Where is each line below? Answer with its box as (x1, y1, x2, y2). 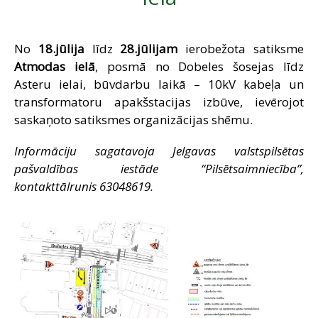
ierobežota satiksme (177, 40, 305, 57)
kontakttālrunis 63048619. (14, 178, 153, 194)
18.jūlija (38, 40, 84, 57)
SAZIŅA (119, 9, 155, 23)
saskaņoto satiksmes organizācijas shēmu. (14, 111, 253, 128)
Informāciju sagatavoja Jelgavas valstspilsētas (14, 143, 304, 159)
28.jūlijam (120, 40, 178, 57)
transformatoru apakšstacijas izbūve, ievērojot (14, 94, 304, 110)
